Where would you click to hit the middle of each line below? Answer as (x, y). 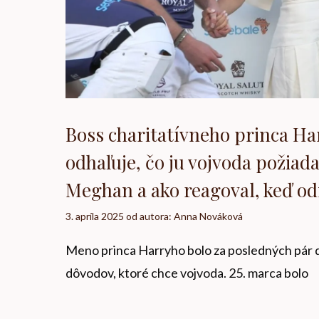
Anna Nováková (208, 216)
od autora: (150, 216)
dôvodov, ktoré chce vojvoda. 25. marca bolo (187, 273)
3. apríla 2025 (95, 216)
